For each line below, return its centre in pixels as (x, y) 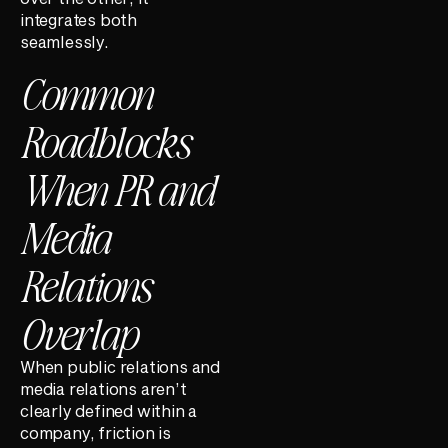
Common (86, 91)
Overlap (78, 331)
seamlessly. (64, 42)
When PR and (117, 187)
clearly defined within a (109, 410)
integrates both (79, 20)
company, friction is (96, 432)
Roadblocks (105, 139)
